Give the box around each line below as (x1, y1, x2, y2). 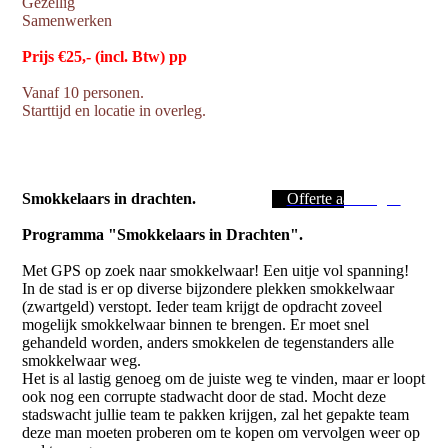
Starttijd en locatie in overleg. (22, 102, 215, 119)
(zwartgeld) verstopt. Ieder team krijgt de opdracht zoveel (22, 298, 383, 315)
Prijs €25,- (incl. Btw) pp (22, 48, 188, 65)
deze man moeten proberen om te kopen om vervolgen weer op (22, 424, 421, 441)
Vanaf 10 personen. (22, 84, 145, 101)
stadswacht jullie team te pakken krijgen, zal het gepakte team (22, 406, 410, 423)
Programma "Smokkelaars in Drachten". (22, 226, 304, 243)
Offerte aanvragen (286, 190, 401, 207)
